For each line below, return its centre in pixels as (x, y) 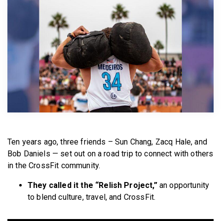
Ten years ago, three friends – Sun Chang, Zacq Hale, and (107, 142)
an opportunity (183, 185)
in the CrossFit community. (55, 165)
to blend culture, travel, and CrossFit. (93, 197)
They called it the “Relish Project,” (92, 185)
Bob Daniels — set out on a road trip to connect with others (110, 153)
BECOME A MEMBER (113, 8)
